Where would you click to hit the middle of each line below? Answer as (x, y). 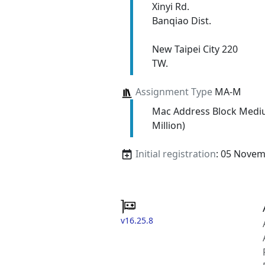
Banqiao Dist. (181, 21)
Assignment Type (174, 92)
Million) (168, 125)
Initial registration (175, 153)
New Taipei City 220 (195, 49)
